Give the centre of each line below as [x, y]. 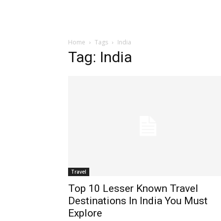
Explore [85, 213]
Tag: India [100, 57]
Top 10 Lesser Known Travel [133, 188]
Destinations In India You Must [138, 201]
